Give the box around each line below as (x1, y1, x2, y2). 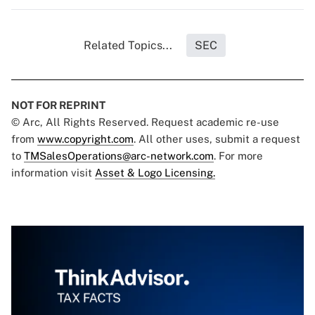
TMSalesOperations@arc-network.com (24, 150, 214, 162)
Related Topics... (84, 39, 172, 53)
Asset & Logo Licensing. (95, 167, 215, 179)
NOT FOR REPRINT (11, 99, 105, 112)
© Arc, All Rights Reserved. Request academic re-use (11, 116, 279, 129)
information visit (11, 167, 95, 179)
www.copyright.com (37, 133, 134, 146)
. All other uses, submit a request (134, 133, 300, 146)
